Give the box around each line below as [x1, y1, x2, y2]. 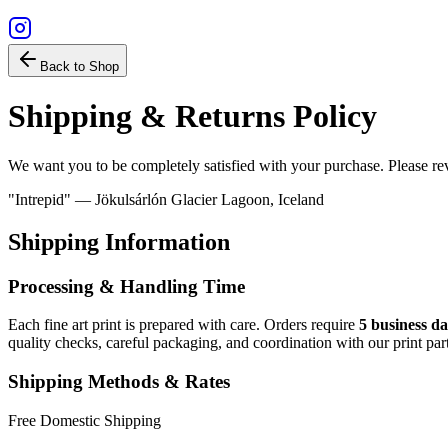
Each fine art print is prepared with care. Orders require [8, 316, 359, 334]
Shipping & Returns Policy [8, 98, 377, 135]
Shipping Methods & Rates [8, 371, 230, 393]
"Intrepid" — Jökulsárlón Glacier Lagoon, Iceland [8, 190, 324, 208]
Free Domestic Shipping [8, 411, 161, 429]
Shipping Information [8, 228, 230, 255]
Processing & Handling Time [8, 275, 245, 297]
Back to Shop [40, 59, 119, 74]
